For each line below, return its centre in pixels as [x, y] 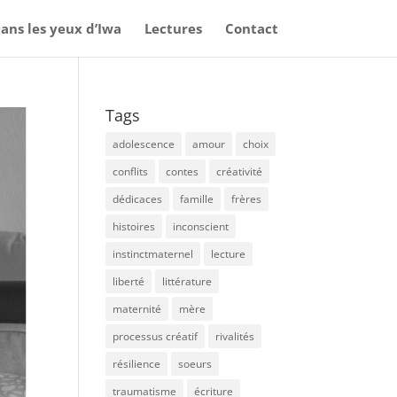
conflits [131, 171]
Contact [251, 28]
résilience [137, 364]
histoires [134, 226]
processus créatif [156, 336]
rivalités [235, 336]
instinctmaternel [153, 254]
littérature [187, 281]
